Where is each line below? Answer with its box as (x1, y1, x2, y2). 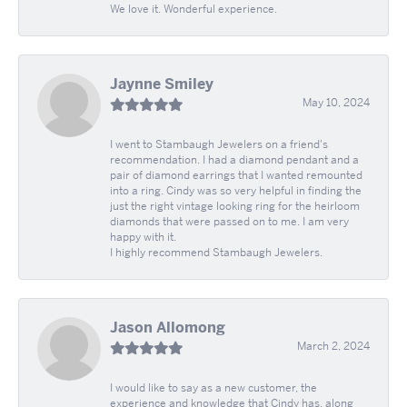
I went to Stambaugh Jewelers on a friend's (110, 136, 328, 152)
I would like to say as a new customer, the (110, 380, 317, 395)
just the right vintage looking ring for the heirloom (110, 198, 360, 213)
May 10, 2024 (303, 94, 370, 110)
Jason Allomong (110, 317, 225, 337)
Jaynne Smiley (110, 74, 213, 94)
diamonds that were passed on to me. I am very (110, 213, 349, 229)
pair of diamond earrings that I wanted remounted (110, 167, 362, 183)
